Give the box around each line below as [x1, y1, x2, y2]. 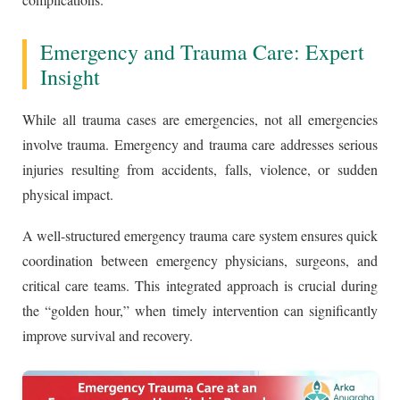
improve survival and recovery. [22, 326, 193, 346]
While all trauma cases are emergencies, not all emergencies [22, 110, 378, 129]
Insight [40, 62, 100, 92]
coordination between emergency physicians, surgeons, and [22, 251, 378, 271]
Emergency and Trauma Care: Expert [40, 37, 364, 67]
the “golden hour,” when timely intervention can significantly [22, 301, 378, 321]
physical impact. [22, 185, 113, 204]
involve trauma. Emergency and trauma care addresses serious [22, 135, 378, 154]
